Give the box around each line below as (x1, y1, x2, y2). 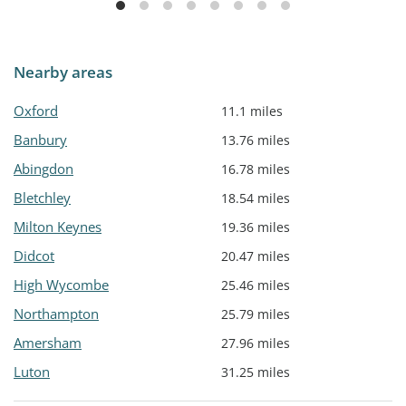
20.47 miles (221, 247, 290, 266)
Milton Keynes (14, 217, 101, 237)
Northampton (14, 304, 99, 324)
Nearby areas (14, 62, 112, 83)
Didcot (14, 246, 54, 266)
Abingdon (14, 159, 73, 179)
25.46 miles (221, 276, 290, 295)
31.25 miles (221, 363, 290, 382)
